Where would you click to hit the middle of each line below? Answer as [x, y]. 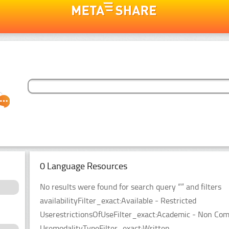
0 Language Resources [84, 166]
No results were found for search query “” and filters [131, 187]
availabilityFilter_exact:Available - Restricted [118, 200]
